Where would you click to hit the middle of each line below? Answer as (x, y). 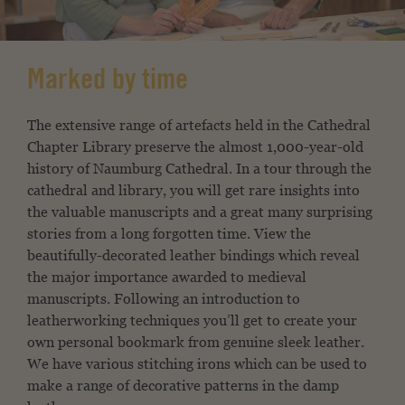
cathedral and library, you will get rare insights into (193, 190)
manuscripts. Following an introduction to (164, 298)
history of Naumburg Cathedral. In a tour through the (199, 168)
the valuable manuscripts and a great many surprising (200, 212)
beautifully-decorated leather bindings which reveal (193, 255)
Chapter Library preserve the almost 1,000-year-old (195, 146)
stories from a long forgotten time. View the (169, 233)
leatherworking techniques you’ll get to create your (192, 320)
